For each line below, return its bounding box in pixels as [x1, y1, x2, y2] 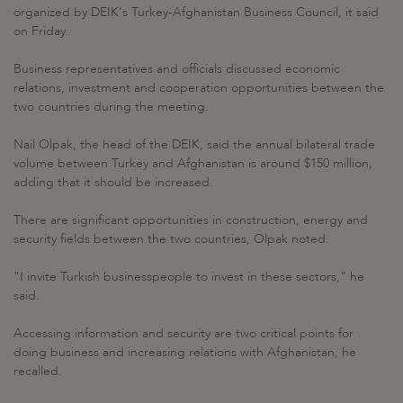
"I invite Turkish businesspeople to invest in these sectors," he [13, 267, 364, 285]
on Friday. [13, 22, 68, 40]
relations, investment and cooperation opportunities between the [13, 78, 384, 96]
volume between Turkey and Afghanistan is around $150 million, [13, 154, 372, 172]
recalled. [13, 362, 62, 380]
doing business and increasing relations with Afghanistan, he [13, 343, 356, 361]
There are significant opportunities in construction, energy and [13, 210, 368, 228]
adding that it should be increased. [13, 173, 213, 191]
